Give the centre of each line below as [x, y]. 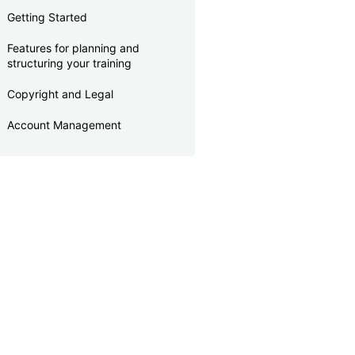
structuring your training [69, 63]
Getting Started [47, 17]
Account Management [64, 125]
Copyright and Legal [60, 94]
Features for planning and [73, 48]
